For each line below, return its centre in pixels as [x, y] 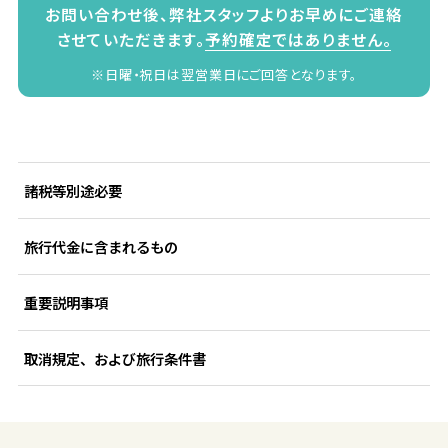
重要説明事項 [65, 302]
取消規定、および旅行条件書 [114, 358]
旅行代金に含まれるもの [100, 246]
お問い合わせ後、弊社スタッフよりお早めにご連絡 [224, 13]
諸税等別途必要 [72, 191]
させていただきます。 [131, 38]
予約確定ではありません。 [298, 38]
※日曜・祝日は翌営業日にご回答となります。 [224, 74]
